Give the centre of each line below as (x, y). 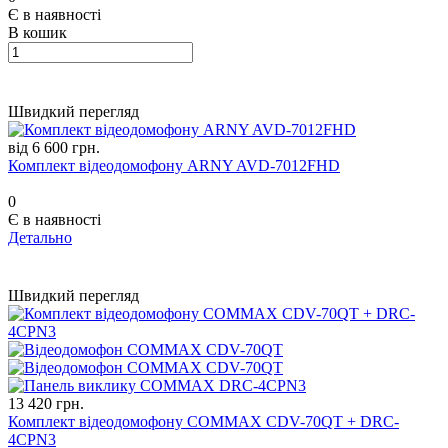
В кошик (37, 33)
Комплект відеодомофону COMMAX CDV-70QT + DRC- (203, 422)
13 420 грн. (46, 404)
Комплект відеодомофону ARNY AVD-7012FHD (174, 166)
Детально (40, 238)
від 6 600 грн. (54, 148)
